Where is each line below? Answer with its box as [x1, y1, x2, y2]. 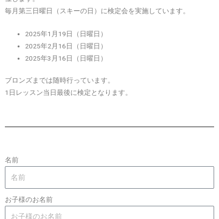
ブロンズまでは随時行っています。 [5, 76, 114, 85]
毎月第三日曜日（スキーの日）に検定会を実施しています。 [5, 6, 190, 15]
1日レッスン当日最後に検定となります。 [5, 88, 132, 97]
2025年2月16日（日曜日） [25, 42, 108, 50]
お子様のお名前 [5, 195, 53, 203]
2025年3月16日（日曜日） [25, 54, 108, 62]
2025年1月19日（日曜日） [25, 29, 108, 38]
